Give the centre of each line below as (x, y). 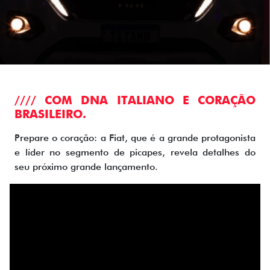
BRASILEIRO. (50, 114)
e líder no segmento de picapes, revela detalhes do (135, 152)
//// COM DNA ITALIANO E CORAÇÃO (135, 100)
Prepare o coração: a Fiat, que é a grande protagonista (135, 137)
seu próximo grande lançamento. (86, 166)
